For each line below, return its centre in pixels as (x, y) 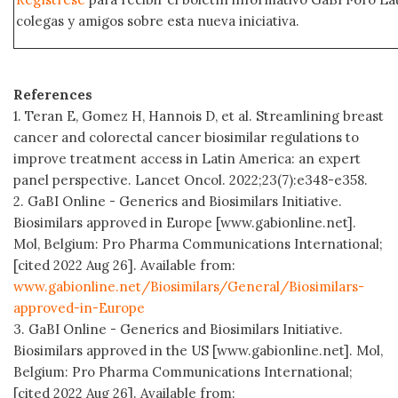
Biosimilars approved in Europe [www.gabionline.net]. (185, 222)
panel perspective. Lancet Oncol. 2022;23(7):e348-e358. (191, 179)
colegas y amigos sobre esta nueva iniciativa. (159, 20)
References (53, 94)
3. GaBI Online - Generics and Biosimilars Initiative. (178, 329)
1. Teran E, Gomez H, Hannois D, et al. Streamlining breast (199, 115)
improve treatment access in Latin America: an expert (187, 158)
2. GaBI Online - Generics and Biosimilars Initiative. (178, 201)
